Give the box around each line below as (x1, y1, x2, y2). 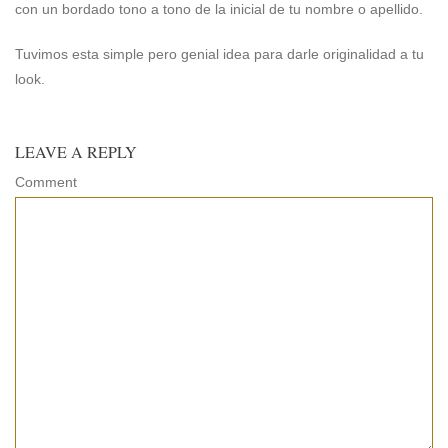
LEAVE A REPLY (15, 140, 137, 162)
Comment (15, 173, 77, 190)
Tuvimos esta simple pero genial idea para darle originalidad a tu (15, 45, 424, 62)
